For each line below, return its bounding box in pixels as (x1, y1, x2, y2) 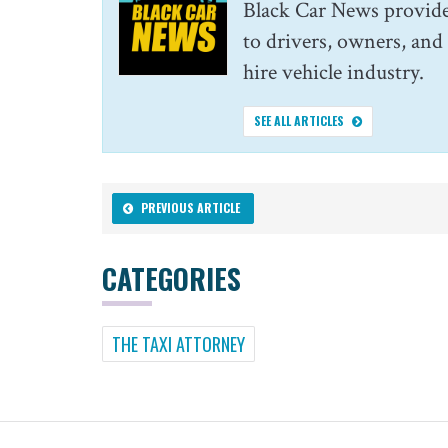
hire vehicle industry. (242, 58, 424, 88)
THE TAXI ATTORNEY (112, 330, 245, 357)
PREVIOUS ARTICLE (141, 199, 240, 217)
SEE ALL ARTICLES (253, 112, 344, 130)
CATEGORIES (102, 258, 241, 300)
